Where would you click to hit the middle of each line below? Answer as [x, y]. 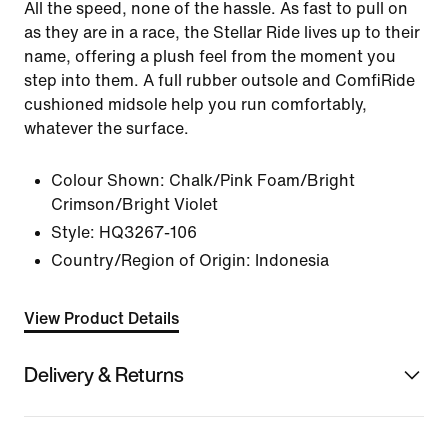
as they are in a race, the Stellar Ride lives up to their [222, 32]
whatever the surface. [106, 128]
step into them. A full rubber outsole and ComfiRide [219, 80]
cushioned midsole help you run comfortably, [195, 104]
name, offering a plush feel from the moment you [210, 56]
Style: [73, 232]
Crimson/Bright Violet [134, 204]
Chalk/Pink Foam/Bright [262, 180]
